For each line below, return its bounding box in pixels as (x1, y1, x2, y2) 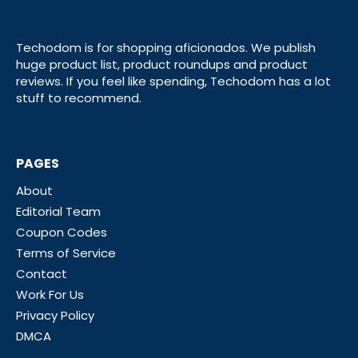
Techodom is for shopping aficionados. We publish (16, 39, 316, 57)
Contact (16, 265, 67, 282)
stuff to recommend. (16, 89, 141, 107)
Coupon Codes (16, 223, 107, 241)
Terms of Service (16, 244, 116, 261)
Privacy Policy (16, 306, 94, 324)
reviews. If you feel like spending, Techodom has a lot (16, 73, 331, 90)
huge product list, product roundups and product (16, 56, 308, 74)
